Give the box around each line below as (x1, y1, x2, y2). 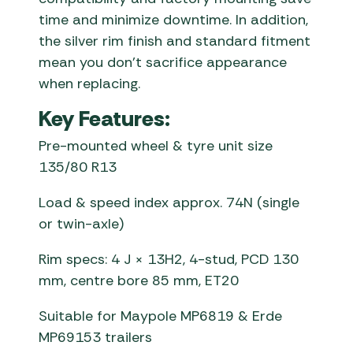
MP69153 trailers (39, 328, 153, 347)
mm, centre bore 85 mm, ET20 (39, 271, 240, 291)
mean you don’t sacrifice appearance (39, 53, 288, 72)
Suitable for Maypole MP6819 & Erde (39, 307, 283, 326)
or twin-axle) (39, 214, 124, 234)
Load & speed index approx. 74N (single (39, 193, 300, 213)
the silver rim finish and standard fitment (39, 32, 311, 51)
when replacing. (39, 74, 141, 94)
